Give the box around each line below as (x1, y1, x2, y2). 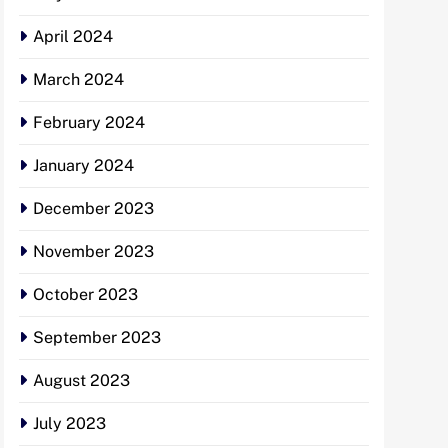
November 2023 (33, 242, 154, 262)
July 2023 (33, 414, 106, 434)
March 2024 (33, 70, 124, 90)
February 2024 (33, 113, 145, 133)
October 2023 (33, 285, 138, 305)
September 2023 (33, 328, 161, 348)
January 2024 (33, 156, 134, 176)
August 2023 (33, 371, 130, 391)
